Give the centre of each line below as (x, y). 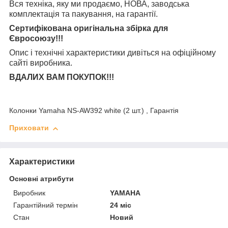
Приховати (29, 128)
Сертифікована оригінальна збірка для (89, 28)
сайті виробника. (41, 63)
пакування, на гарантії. (115, 14)
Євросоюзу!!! (36, 39)
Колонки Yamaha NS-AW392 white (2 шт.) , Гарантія (94, 111)
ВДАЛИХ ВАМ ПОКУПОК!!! (62, 77)
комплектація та (40, 14)
